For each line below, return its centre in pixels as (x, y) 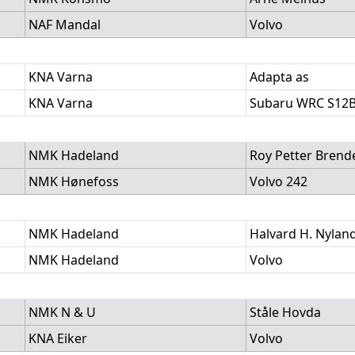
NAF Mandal (65, 25)
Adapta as (279, 77)
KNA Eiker (58, 338)
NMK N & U (62, 312)
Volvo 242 (279, 181)
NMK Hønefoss (74, 181)
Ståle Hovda (285, 312)
